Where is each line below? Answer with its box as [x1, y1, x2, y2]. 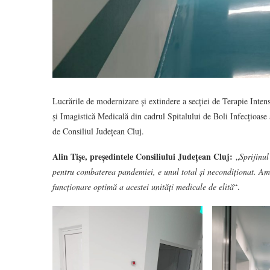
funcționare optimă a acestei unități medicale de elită [52, 181, 234, 193]
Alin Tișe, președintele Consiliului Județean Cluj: [52, 150, 233, 163]
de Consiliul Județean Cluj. [52, 125, 144, 137]
